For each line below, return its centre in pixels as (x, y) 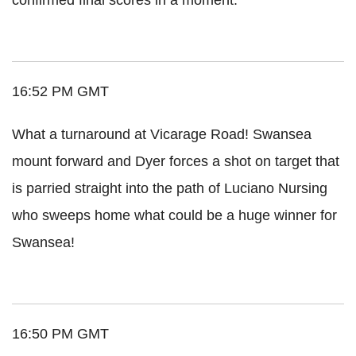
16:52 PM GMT (60, 91)
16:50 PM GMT (60, 333)
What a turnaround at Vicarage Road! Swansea (162, 134)
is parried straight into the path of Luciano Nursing (170, 188)
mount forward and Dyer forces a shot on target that (176, 161)
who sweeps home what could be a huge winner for (174, 215)
